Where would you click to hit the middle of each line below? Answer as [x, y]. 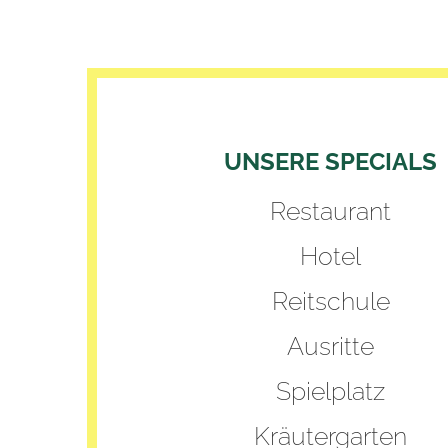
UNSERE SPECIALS [331, 161]
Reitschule [330, 300]
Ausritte [331, 345]
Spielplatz [331, 390]
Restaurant [331, 210]
